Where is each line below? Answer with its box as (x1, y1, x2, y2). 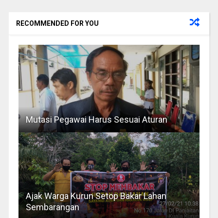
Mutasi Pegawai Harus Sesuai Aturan (25, 114, 167, 125)
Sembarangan (25, 202, 79, 213)
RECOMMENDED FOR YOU (16, 19, 99, 28)
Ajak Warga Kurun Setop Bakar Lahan (25, 191, 166, 201)
